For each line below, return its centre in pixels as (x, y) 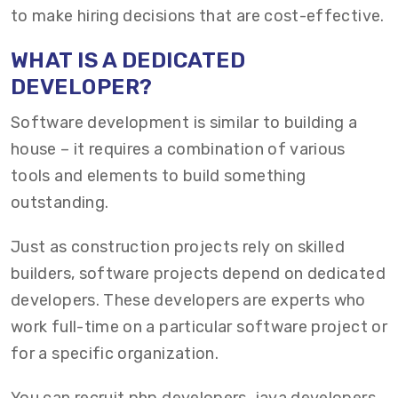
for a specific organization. (115, 354)
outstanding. (60, 203)
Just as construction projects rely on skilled (178, 247)
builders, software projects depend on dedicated (198, 274)
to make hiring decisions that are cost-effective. (198, 16)
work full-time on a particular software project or (199, 327)
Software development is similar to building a (184, 123)
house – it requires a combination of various (178, 149)
